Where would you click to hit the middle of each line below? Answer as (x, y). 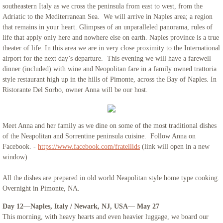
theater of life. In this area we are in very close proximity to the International (111, 48)
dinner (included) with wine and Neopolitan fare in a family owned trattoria (110, 69)
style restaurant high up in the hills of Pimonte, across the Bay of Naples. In (110, 79)
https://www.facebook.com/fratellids (89, 147)
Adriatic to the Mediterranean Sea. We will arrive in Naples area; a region (108, 17)
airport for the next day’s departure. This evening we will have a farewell (107, 58)
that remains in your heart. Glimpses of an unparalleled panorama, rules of (108, 27)
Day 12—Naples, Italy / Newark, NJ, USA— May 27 (81, 206)
